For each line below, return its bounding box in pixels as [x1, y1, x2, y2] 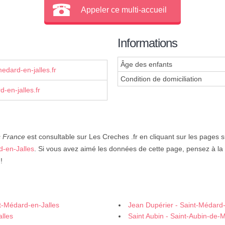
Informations [118, 36, 177, 50]
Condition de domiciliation [121, 75, 202, 83]
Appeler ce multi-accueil [81, 5, 167, 14]
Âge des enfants [121, 60, 172, 69]
